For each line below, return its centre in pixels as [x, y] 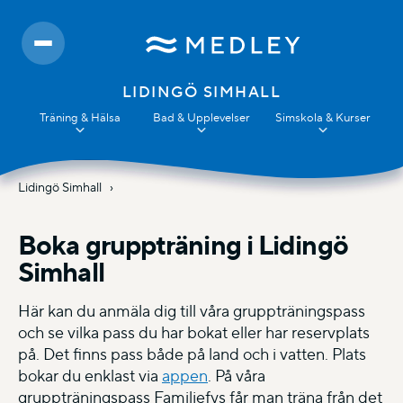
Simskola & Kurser [323, 117]
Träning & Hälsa [80, 117]
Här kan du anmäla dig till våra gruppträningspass [192, 311]
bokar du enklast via [90, 376]
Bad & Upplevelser [201, 117]
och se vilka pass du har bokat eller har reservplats [194, 333]
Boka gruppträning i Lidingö [183, 245]
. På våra [237, 376]
